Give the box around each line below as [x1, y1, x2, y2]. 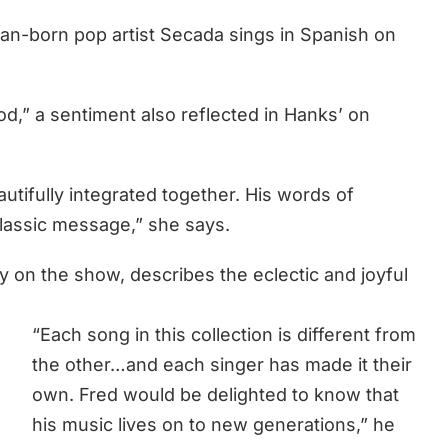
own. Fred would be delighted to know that [32, 383, 399, 405]
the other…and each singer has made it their [32, 353, 412, 375]
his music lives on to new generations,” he [32, 413, 395, 435]
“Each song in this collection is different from [32, 323, 416, 345]
